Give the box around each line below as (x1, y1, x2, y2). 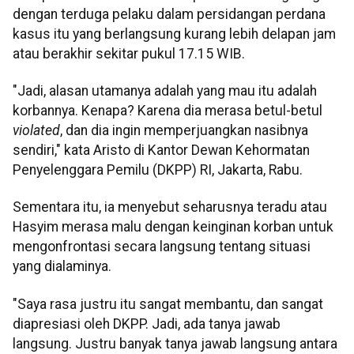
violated (13, 122, 60, 139)
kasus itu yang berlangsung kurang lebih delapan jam (13, 25, 336, 42)
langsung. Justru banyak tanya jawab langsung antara (13, 335, 337, 352)
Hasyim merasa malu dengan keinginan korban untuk (13, 219, 333, 235)
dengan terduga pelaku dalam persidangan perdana (13, 6, 326, 22)
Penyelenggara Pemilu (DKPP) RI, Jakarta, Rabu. (13, 162, 303, 179)
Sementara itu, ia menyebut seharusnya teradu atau (13, 199, 327, 216)
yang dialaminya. (13, 258, 111, 275)
